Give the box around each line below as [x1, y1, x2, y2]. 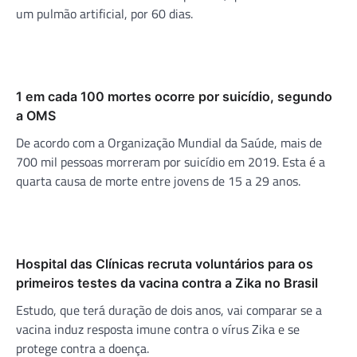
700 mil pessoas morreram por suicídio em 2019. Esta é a [16, 152, 325, 172]
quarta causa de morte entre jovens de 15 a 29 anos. [16, 171, 300, 191]
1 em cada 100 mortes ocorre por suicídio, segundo [16, 88, 332, 105]
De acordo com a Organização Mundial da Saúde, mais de [16, 133, 322, 153]
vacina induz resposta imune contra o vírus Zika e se [16, 320, 300, 339]
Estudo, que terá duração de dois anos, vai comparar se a [16, 300, 322, 320]
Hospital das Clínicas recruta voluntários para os [16, 256, 313, 273]
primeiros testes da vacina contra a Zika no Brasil [16, 275, 318, 292]
